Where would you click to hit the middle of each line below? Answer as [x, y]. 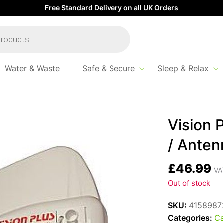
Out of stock [189, 184]
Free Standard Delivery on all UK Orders [111, 8]
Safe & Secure [108, 69]
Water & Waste [32, 69]
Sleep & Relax [183, 69]
